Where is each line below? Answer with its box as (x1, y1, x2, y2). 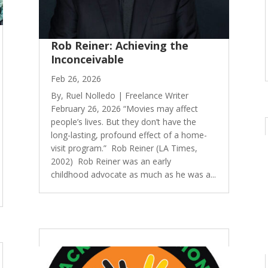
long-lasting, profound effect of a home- (50, 129, 207, 141)
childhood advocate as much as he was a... (50, 168, 216, 180)
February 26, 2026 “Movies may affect (50, 102, 198, 114)
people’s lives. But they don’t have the (50, 115, 196, 127)
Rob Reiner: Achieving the (50, 38, 188, 53)
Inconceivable (50, 51, 124, 66)
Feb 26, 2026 (50, 72, 101, 84)
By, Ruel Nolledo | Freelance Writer (50, 89, 188, 101)
